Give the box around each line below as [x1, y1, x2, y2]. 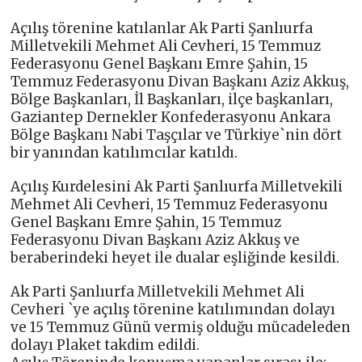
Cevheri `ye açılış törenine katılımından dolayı [11, 301, 336, 318]
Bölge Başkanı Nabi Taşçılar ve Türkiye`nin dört [11, 126, 343, 144]
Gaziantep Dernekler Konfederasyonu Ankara [11, 108, 331, 126]
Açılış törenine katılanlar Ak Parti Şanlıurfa [11, 19, 314, 37]
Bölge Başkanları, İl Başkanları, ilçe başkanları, [11, 90, 334, 108]
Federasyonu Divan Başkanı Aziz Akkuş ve [11, 231, 301, 249]
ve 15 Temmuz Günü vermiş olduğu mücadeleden [11, 318, 351, 336]
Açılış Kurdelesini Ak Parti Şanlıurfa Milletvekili [11, 178, 343, 196]
